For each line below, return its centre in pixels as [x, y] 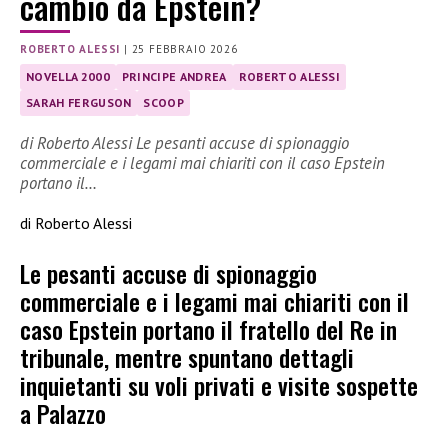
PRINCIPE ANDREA [174, 77]
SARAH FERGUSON [79, 103]
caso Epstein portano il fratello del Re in [208, 329]
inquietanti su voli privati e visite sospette [219, 385]
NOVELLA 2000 [68, 77]
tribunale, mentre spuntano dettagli [187, 357]
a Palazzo [63, 413]
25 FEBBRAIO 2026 [184, 49]
